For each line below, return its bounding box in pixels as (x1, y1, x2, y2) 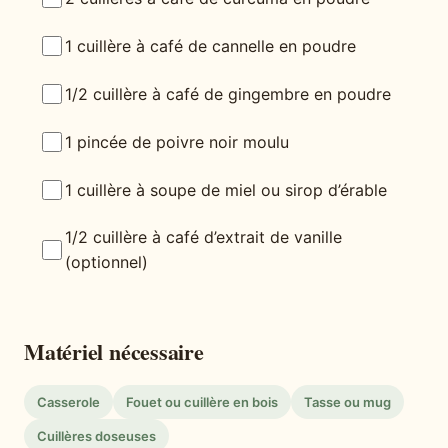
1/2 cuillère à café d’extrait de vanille (65, 227, 342, 248)
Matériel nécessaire (24, 335, 204, 369)
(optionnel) (65, 252, 148, 273)
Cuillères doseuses (37, 428, 156, 445)
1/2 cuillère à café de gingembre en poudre (65, 83, 391, 104)
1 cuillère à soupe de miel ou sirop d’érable (65, 179, 387, 200)
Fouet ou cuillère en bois (126, 394, 278, 411)
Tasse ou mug (304, 394, 391, 411)
